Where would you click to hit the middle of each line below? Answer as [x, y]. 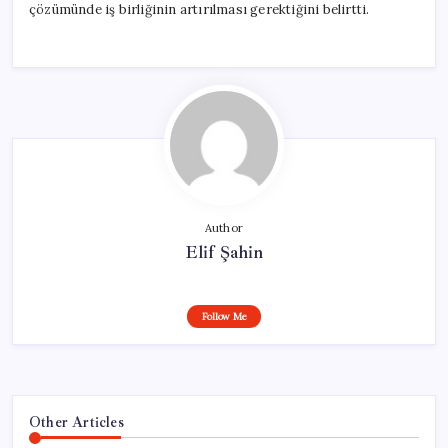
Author [224, 227]
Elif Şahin [224, 251]
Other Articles [76, 421]
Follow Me [224, 316]
